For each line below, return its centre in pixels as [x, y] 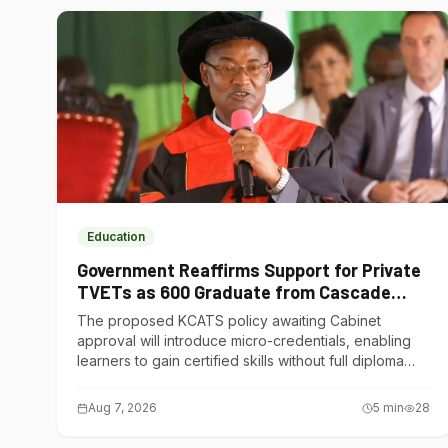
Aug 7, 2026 [122, 407]
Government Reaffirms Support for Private [249, 270]
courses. [105, 380]
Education [116, 236]
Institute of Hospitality [170, 314]
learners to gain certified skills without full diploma [240, 360]
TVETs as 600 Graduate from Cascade [234, 292]
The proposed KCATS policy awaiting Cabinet [229, 320]
